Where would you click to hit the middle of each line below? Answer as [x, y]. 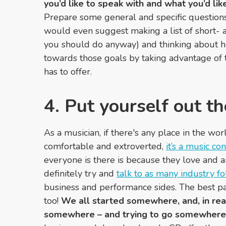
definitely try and [80, 174]
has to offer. [68, 72]
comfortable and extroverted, [105, 147]
